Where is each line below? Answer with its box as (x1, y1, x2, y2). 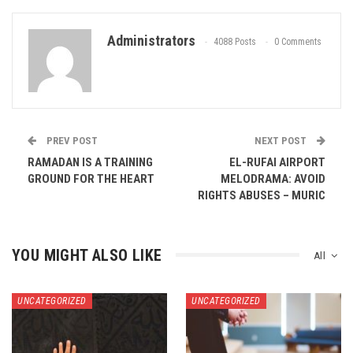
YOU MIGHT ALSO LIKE (12, 245, 162, 265)
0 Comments (274, 35, 321, 47)
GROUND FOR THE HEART (28, 171, 154, 186)
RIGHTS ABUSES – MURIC (198, 188, 325, 203)
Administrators (107, 32, 195, 49)
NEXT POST (255, 134, 309, 147)
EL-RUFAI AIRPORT (229, 154, 325, 169)
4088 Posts (214, 35, 256, 47)
